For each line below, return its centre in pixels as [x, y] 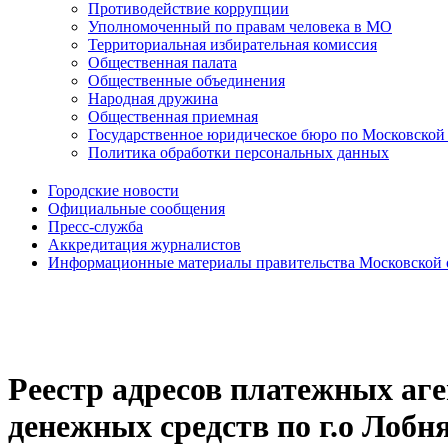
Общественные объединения [186, 81]
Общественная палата [162, 63]
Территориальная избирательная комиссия [232, 45]
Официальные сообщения [136, 209]
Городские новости [113, 191]
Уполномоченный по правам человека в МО [240, 27]
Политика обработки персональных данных [238, 153]
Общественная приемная [173, 117]
